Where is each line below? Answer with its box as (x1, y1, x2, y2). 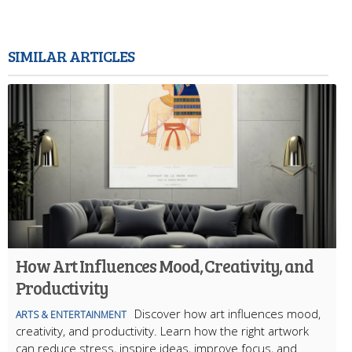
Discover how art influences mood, (134, 305, 321, 321)
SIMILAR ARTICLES (8, 44, 134, 67)
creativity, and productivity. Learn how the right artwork (16, 322, 309, 339)
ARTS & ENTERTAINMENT (16, 307, 126, 321)
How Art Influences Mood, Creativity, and (16, 253, 313, 277)
